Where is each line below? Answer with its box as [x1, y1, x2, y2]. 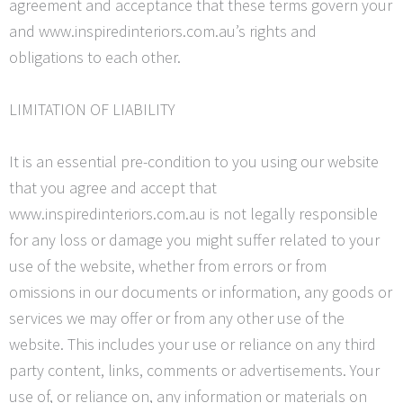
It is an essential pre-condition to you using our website [9, 150, 379, 172]
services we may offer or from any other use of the [9, 307, 345, 328]
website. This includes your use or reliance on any [9, 333, 345, 354]
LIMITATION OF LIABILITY [9, 98, 175, 120]
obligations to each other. [9, 47, 181, 67]
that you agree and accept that [9, 176, 217, 198]
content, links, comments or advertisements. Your [44, 359, 380, 381]
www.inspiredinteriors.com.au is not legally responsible [9, 202, 378, 224]
